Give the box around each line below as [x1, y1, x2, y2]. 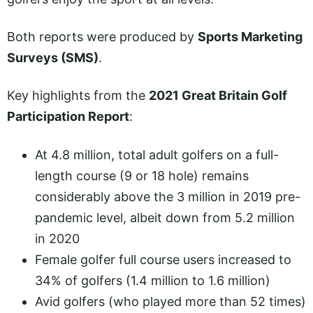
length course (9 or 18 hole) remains [35, 168, 249, 183]
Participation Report [7, 109, 129, 124]
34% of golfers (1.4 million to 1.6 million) [35, 272, 270, 288]
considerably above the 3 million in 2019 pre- [35, 189, 300, 204]
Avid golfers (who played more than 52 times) [35, 293, 306, 309]
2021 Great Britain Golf [149, 88, 287, 103]
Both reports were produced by [7, 29, 198, 45]
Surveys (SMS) [7, 50, 99, 66]
